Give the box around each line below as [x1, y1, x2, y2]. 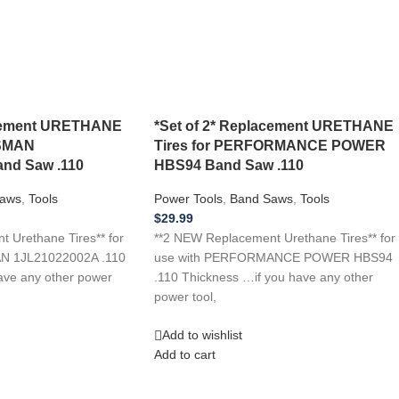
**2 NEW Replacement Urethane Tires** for [154, 231, 395, 245]
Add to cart [154, 347, 216, 362]
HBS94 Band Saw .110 [154, 156, 304, 173]
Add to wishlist [162, 328, 242, 343]
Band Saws [230, 191, 293, 206]
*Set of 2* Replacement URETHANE [154, 117, 394, 134]
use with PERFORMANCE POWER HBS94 [154, 250, 393, 265]
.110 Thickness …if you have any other [154, 270, 373, 284]
